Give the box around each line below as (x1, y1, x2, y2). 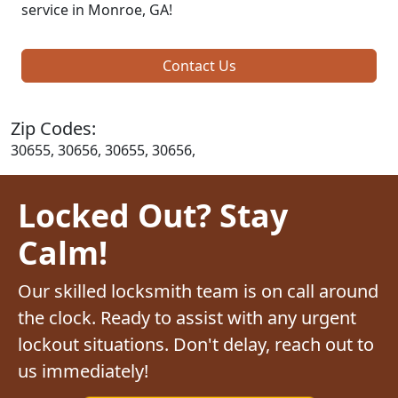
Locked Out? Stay (18, 193, 288, 236)
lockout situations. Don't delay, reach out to (18, 331, 374, 356)
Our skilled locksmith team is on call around (18, 278, 378, 303)
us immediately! (18, 358, 148, 383)
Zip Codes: (11, 115, 96, 140)
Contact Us (162, 55, 236, 76)
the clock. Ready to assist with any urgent (18, 305, 356, 330)
